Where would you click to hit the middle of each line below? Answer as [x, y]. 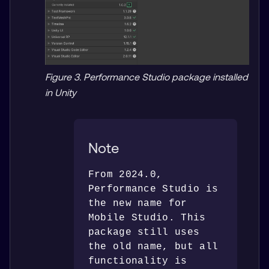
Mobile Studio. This [147, 218]
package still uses [144, 232]
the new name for [138, 203]
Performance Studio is [153, 189]
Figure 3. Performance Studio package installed [146, 77]
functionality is [138, 261]
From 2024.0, [125, 174]
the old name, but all [153, 246]
